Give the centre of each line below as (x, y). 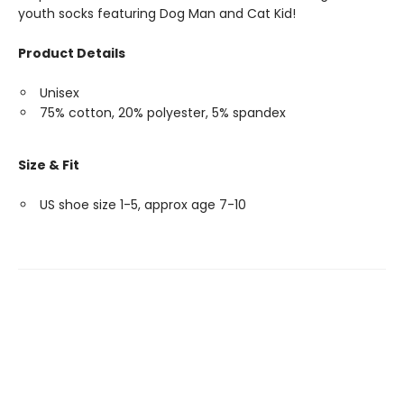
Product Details (72, 53)
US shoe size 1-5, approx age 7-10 (143, 205)
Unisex (60, 93)
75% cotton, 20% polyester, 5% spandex (163, 113)
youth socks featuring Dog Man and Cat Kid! (157, 14)
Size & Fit (49, 165)
